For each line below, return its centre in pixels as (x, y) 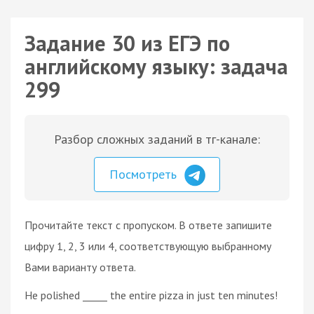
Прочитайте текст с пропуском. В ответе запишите (148, 225)
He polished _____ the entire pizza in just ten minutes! (151, 295)
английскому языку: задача (156, 66)
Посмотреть (145, 174)
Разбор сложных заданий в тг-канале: (157, 139)
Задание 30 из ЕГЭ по (127, 43)
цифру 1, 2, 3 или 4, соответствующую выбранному (148, 246)
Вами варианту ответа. (80, 267)
